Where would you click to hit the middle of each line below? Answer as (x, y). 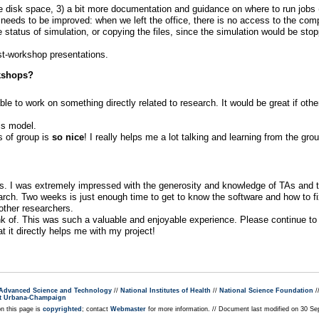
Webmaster (128, 309)
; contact (96, 309)
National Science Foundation (266, 291)
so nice (68, 137)
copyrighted (62, 309)
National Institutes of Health (166, 291)
